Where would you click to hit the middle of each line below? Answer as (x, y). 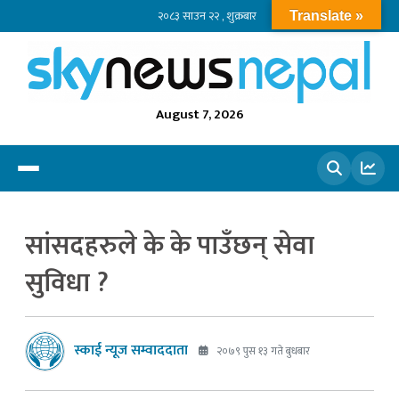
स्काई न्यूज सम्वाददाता (131, 351)
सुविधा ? (67, 283)
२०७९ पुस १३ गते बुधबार (262, 351)
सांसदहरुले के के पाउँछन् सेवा (170, 245)
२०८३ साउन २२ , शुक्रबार (207, 16)
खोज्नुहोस (303, 208)
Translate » (326, 16)
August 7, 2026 (199, 114)
